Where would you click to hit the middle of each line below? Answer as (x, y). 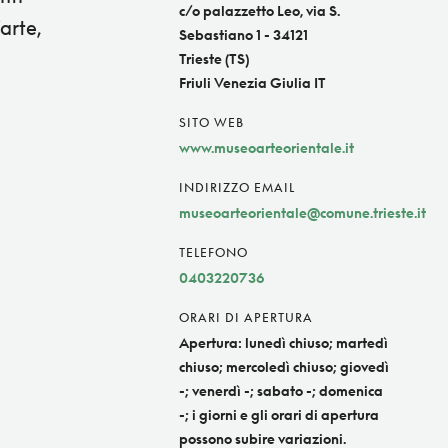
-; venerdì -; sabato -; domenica (281, 391)
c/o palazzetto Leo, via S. (259, 11)
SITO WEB (211, 123)
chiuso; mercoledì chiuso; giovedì (284, 367)
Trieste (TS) (214, 59)
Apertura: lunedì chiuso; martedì (283, 343)
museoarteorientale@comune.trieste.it (302, 213)
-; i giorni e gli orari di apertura (279, 415)
